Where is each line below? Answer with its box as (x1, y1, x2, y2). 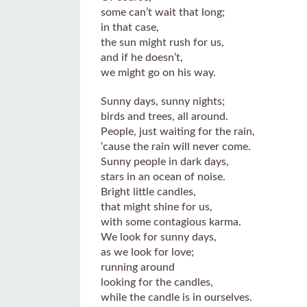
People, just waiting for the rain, (101, 126, 255, 137)
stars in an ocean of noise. (101, 171, 225, 182)
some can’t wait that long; (101, 7, 225, 18)
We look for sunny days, (101, 232, 217, 243)
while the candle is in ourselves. (101, 292, 252, 303)
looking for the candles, (101, 277, 213, 288)
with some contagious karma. (101, 217, 241, 228)
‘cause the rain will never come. (101, 141, 251, 152)
